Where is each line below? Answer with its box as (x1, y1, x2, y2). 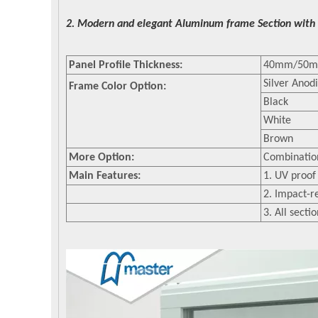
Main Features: (69, 170, 141, 182)
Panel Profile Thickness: (69, 60, 182, 71)
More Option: (69, 152, 134, 163)
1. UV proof (263, 170, 316, 182)
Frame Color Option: (69, 81, 166, 92)
